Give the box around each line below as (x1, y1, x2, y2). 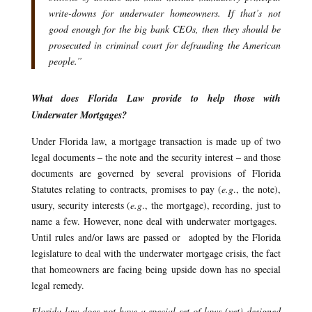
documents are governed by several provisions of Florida (31, 166, 281, 180)
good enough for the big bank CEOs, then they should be (48, 22, 281, 36)
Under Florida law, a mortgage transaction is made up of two (31, 134, 281, 148)
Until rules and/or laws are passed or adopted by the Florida (31, 230, 281, 244)
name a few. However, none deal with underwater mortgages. (31, 214, 281, 228)
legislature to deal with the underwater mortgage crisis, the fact (31, 246, 281, 260)
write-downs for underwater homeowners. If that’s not (48, 6, 281, 19)
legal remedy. (31, 278, 84, 292)
